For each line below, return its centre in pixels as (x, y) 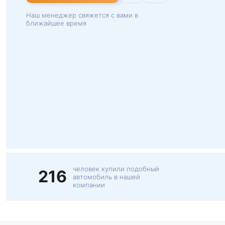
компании (89, 185)
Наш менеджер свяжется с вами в (82, 15)
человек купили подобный (116, 169)
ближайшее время (56, 23)
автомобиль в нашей (106, 177)
